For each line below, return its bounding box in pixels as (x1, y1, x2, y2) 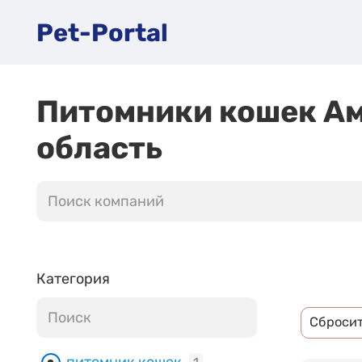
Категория (36, 270, 110, 288)
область (36, 130, 162, 166)
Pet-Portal (36, 17, 168, 48)
